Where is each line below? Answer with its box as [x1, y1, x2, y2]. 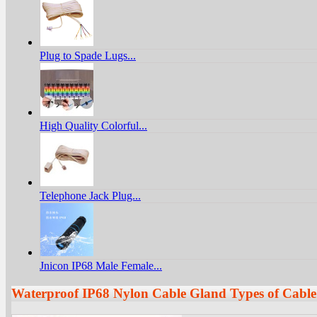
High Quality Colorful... [40, 120, 147, 132]
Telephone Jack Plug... [40, 190, 141, 202]
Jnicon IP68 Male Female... [40, 260, 162, 272]
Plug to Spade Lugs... [40, 50, 136, 62]
